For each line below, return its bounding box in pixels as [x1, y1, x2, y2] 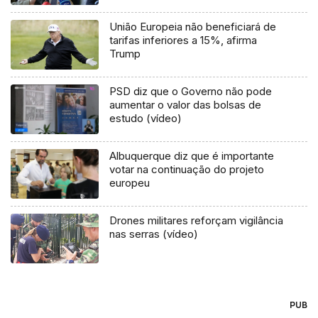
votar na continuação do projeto [109, 163, 265, 177]
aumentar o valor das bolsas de [109, 98, 262, 112]
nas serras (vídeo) [109, 227, 199, 241]
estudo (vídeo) [109, 111, 182, 126]
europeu [109, 176, 150, 190]
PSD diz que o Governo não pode [109, 84, 273, 99]
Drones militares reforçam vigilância [109, 214, 284, 228]
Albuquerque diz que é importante [109, 149, 275, 163]
